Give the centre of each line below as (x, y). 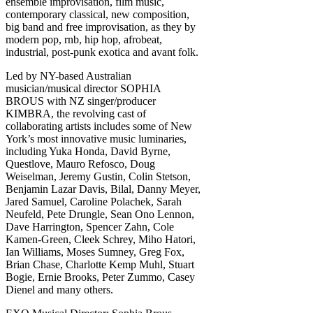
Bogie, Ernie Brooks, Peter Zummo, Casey (100, 277)
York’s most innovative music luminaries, (96, 138)
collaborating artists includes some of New (99, 126)
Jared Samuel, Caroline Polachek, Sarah (94, 201)
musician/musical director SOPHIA (83, 88)
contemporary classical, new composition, (97, 14)
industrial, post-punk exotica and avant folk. (102, 52)
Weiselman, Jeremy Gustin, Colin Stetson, (98, 176)
